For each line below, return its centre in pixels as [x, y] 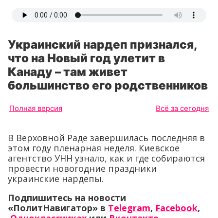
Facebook [176, 208]
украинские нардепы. [56, 179]
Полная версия [36, 108]
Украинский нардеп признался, [102, 45]
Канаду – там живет [68, 72]
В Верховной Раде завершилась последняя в [106, 138]
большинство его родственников [108, 85]
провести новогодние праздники [82, 168]
